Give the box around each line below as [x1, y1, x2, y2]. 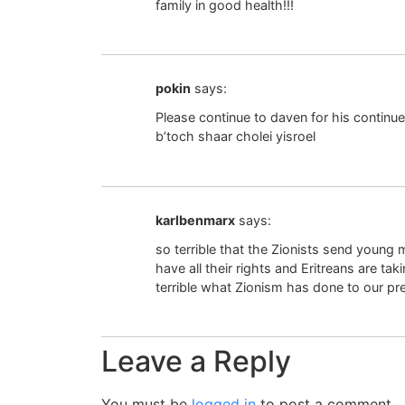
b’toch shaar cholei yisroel [155, 128, 316, 145]
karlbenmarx [155, 212, 235, 228]
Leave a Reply [101, 344, 291, 380]
